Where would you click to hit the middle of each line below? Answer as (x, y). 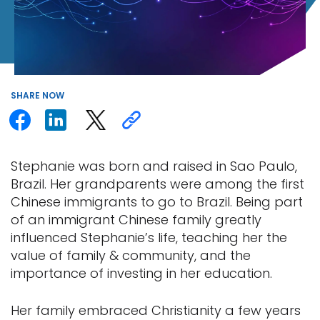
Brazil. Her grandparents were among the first (157, 184)
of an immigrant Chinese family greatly (136, 220)
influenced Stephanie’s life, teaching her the (149, 238)
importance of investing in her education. (141, 274)
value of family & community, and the (131, 256)
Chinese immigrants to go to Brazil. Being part (157, 202)
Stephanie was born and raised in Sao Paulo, (154, 166)
